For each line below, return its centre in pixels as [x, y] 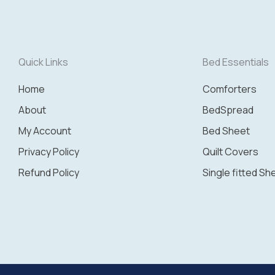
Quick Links [43, 62]
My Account [45, 131]
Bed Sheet [226, 131]
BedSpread [228, 110]
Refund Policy [49, 173]
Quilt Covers [230, 152]
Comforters [230, 89]
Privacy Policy [49, 152]
